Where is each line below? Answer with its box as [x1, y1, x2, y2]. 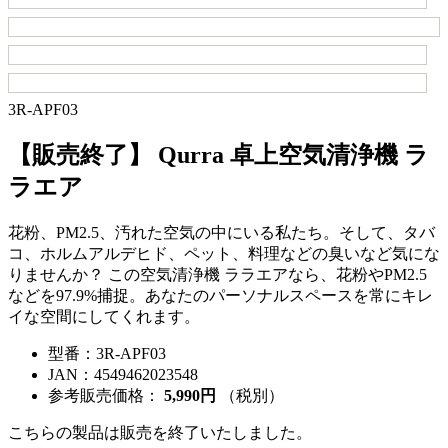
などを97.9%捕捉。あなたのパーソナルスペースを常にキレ [8, 286, 433, 304]
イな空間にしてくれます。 [8, 307, 200, 325]
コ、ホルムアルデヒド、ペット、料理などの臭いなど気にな [8, 244, 440, 262]
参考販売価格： [48, 386, 160, 404]
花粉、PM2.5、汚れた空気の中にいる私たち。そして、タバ [8, 223, 435, 241]
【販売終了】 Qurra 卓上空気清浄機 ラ [8, 141, 429, 168]
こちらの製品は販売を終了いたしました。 [8, 423, 312, 441]
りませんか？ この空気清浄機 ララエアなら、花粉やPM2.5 [8, 265, 427, 283]
